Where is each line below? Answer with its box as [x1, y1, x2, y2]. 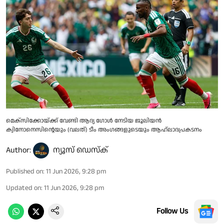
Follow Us [156, 205, 188, 217]
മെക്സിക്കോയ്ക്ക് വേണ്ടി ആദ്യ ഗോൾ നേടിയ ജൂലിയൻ [6, 116, 161, 125]
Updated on [6, 182, 41, 193]
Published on [6, 166, 43, 176]
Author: [6, 144, 31, 156]
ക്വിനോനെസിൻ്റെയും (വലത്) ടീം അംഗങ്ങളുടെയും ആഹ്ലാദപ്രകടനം [6, 125, 202, 134]
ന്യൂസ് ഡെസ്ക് [53, 144, 108, 156]
